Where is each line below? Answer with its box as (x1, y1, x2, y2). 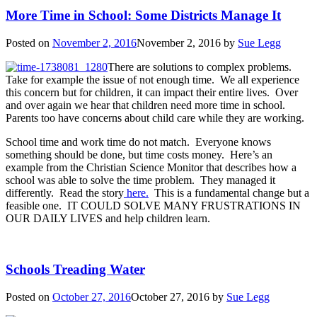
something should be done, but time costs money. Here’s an (6, 148, 272, 161)
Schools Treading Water (6, 262, 145, 277)
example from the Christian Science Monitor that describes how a (6, 161, 296, 173)
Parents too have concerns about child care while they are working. (6, 111, 304, 124)
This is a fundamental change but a (149, 186, 309, 199)
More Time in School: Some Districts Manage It (6, 7, 281, 23)
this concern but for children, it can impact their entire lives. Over (6, 86, 298, 98)
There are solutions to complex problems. (108, 60, 294, 73)
